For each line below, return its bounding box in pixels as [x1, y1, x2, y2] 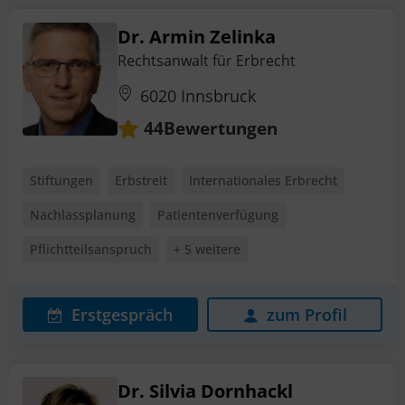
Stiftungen [30, 171, 93, 189]
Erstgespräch [71, 303, 173, 325]
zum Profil [266, 303, 347, 325]
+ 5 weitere [174, 240, 240, 258]
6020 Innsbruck [140, 85, 256, 108]
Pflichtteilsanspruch [30, 240, 152, 258]
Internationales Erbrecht [189, 171, 337, 189]
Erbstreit [115, 171, 167, 189]
